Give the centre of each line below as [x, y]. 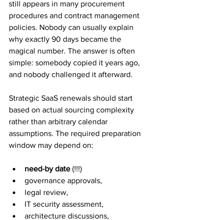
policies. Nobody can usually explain [72, 27]
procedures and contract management [75, 15]
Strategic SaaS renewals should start [72, 98]
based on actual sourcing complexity [72, 110]
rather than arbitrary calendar [59, 122]
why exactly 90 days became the [66, 39]
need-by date [47, 169]
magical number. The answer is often [73, 51]
